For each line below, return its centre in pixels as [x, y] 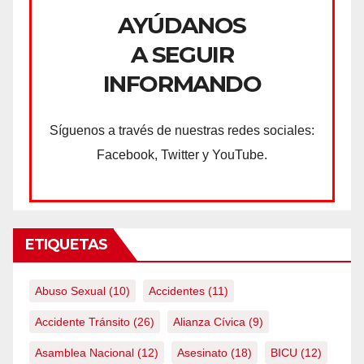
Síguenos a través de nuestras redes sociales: [182, 130]
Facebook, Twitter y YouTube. [182, 154]
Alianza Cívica [209, 321]
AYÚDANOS [182, 25]
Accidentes [177, 290]
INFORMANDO [182, 83]
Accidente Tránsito [82, 321]
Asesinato [202, 352]
